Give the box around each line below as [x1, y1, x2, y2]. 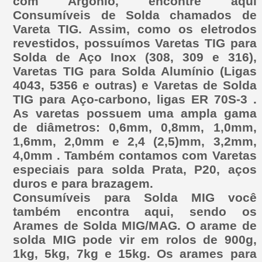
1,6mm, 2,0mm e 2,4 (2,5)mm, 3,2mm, [13, 134, 257, 148]
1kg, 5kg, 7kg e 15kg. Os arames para [13, 246, 257, 260]
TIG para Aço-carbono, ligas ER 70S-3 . [13, 92, 257, 106]
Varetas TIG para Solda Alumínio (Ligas [13, 64, 257, 78]
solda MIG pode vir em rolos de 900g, [13, 232, 257, 246]
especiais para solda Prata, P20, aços [13, 162, 257, 176]
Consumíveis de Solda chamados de [13, 8, 257, 22]
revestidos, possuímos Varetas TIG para [13, 36, 257, 50]
